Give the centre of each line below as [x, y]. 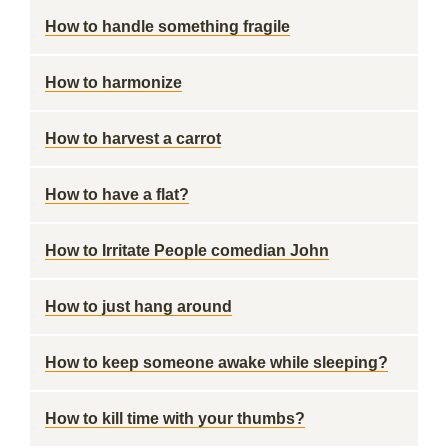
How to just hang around [138, 306]
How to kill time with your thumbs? [175, 418]
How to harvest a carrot [133, 138]
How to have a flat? [117, 194]
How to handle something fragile [167, 26]
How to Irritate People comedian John [187, 250]
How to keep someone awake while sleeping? [216, 362]
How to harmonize [113, 82]
